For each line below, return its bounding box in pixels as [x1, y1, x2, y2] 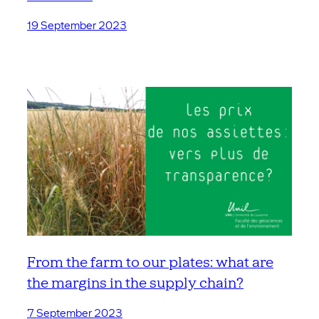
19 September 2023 [27, 18, 127, 32]
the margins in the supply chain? [27, 273, 244, 292]
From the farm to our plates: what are [27, 253, 273, 271]
